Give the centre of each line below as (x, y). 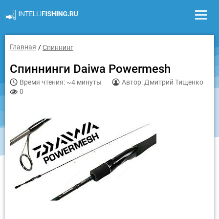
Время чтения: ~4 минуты (61, 82)
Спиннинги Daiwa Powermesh (90, 69)
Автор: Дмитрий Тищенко (163, 82)
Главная (23, 47)
